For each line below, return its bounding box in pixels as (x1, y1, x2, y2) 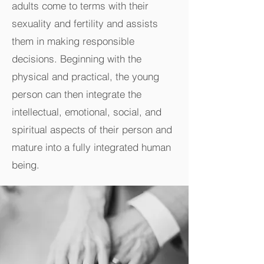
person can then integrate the (12, 88, 141, 100)
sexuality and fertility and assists (12, 17, 158, 29)
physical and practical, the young (12, 70, 159, 82)
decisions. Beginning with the (12, 52, 141, 65)
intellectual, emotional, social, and (12, 105, 161, 118)
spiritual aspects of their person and (12, 123, 172, 136)
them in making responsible (12, 35, 134, 47)
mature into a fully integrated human (12, 141, 171, 153)
